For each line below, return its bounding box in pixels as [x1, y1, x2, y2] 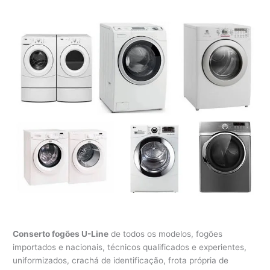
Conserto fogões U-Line [13, 229, 109, 239]
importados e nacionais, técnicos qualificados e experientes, [13, 242, 247, 253]
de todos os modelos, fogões [108, 229, 223, 239]
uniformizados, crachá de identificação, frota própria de [13, 256, 229, 266]
